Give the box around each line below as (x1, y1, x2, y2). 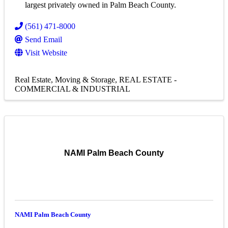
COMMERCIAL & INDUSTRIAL (15, 84, 130, 94)
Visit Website (25, 48, 67, 58)
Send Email (25, 35, 62, 44)
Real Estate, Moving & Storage (15, 75, 115, 84)
